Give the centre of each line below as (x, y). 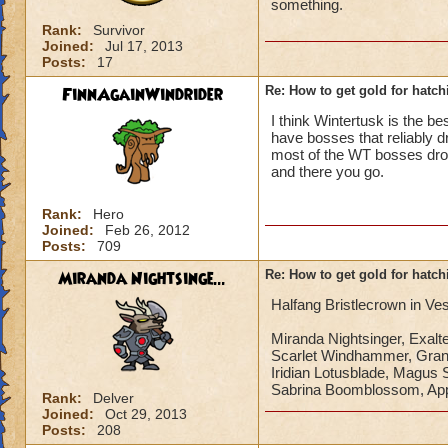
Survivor (119, 30)
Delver (113, 398)
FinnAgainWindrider (142, 95)
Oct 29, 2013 (146, 414)
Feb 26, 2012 (147, 230)
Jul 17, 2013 (144, 46)
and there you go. (327, 171)
